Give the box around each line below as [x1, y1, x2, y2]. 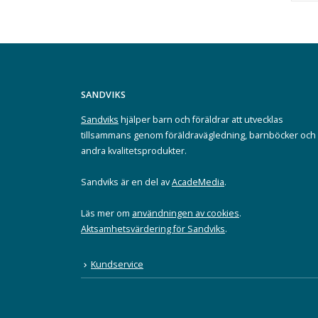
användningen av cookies [132, 207, 239, 220]
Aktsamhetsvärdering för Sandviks [81, 223, 225, 236]
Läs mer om [81, 207, 132, 220]
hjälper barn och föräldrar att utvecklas [119, 114, 283, 126]
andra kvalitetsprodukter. [81, 145, 187, 158]
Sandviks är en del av [81, 176, 172, 189]
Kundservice [91, 258, 143, 271]
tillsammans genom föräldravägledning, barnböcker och [81, 129, 316, 142]
